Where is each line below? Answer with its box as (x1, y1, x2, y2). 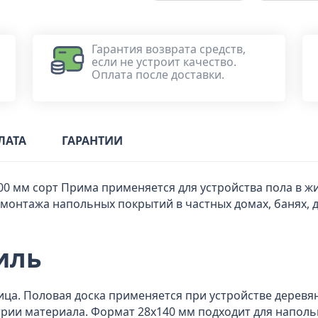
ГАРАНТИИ (62, 133, 123, 148)
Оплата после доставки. (92, 67, 224, 82)
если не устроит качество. (92, 54, 236, 70)
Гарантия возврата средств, (92, 41, 246, 57)
